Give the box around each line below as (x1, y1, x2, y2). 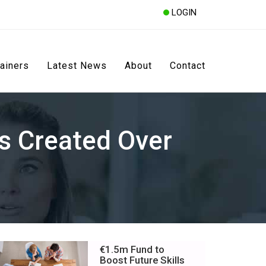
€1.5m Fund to (100, 243, 164, 255)
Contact (170, 60, 205, 71)
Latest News (47, 60, 107, 71)
